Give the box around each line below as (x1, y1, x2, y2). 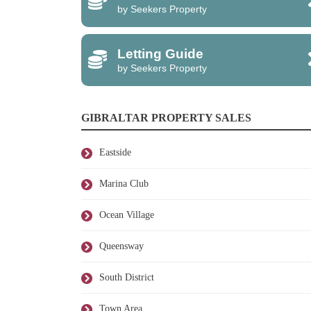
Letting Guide (117, 47, 203, 61)
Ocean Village (99, 210, 154, 220)
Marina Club (99, 178, 149, 189)
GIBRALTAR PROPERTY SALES (81, 112, 251, 124)
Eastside (99, 147, 131, 158)
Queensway (99, 241, 144, 251)
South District (99, 272, 154, 283)
